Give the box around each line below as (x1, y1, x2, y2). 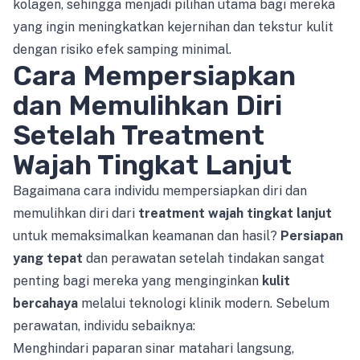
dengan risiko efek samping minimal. (13, 41, 231, 57)
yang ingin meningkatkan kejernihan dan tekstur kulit (13, 18, 333, 35)
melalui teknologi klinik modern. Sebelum (78, 295, 329, 311)
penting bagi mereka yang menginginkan (13, 272, 262, 288)
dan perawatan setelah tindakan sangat (83, 250, 325, 266)
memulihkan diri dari (13, 205, 138, 221)
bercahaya (13, 295, 78, 311)
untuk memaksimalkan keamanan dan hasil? (13, 227, 280, 243)
